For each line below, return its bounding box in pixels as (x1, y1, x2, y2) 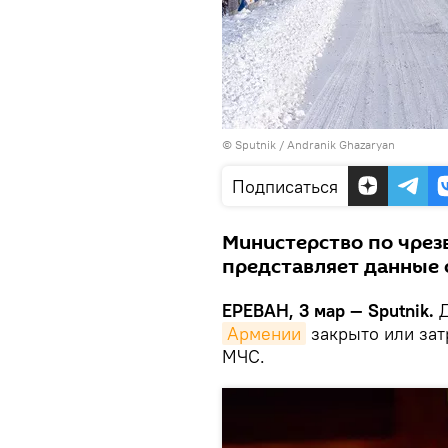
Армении (227, 322, 301, 345)
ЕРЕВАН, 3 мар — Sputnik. (222, 299, 434, 322)
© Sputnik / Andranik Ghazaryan (222, 137, 395, 152)
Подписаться (232, 175, 338, 198)
